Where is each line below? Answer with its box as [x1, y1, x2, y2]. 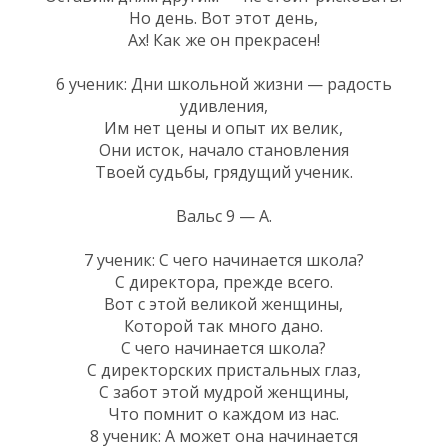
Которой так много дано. [124, 314, 323, 337]
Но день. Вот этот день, [129, 6, 318, 29]
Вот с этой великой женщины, [104, 292, 343, 315]
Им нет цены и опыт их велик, [104, 116, 343, 139]
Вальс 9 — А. [175, 204, 272, 227]
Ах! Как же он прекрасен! [127, 28, 320, 51]
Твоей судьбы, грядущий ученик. [94, 160, 353, 183]
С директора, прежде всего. [114, 270, 333, 293]
